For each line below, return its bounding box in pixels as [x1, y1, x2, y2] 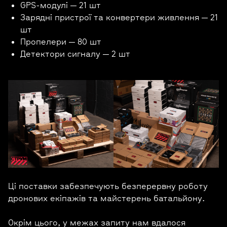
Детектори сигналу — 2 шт [20, 48, 130, 59]
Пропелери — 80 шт [20, 36, 101, 47]
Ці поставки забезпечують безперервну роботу [8, 181, 208, 192]
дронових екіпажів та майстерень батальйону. [8, 193, 205, 204]
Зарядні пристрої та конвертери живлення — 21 [20, 12, 218, 22]
